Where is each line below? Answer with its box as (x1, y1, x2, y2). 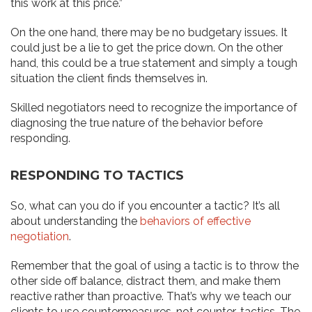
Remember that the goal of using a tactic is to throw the (10, 259, 299, 273)
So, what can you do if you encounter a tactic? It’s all (10, 199, 280, 213)
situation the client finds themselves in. (10, 72, 208, 86)
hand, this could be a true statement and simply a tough (10, 56, 297, 70)
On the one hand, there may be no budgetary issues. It (10, 26, 288, 40)
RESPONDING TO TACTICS (10, 168, 184, 184)
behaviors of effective (140, 214, 251, 228)
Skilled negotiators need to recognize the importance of (10, 101, 297, 115)
